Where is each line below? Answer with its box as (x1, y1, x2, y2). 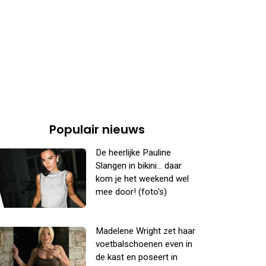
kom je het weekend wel (96, 173, 189, 184)
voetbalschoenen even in (96, 239, 192, 249)
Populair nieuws (49, 121, 145, 138)
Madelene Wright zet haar (96, 226, 195, 236)
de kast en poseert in (96, 252, 178, 262)
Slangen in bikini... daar (96, 160, 182, 171)
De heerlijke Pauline (96, 147, 171, 158)
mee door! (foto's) (96, 186, 167, 197)
